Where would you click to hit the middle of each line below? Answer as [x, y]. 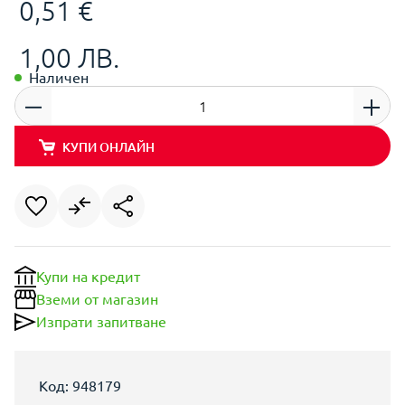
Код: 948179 [80, 385]
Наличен [59, 77]
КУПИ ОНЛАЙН [108, 146]
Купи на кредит [88, 276]
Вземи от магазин [97, 298]
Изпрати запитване [101, 321]
